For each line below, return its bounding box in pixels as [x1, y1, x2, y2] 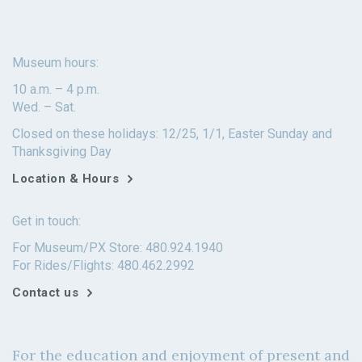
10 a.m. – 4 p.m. [12, 82, 99, 98]
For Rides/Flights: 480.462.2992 [12, 258, 195, 274]
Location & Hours [12, 171, 119, 187]
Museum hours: [12, 55, 99, 71]
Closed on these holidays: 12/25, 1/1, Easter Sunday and [12, 126, 332, 142]
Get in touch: [12, 213, 81, 229]
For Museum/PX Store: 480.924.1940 [12, 240, 223, 256]
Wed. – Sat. [12, 99, 76, 116]
